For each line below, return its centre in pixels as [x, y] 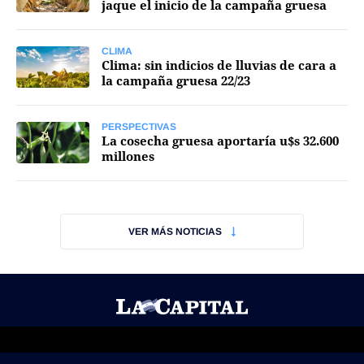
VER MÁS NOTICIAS [175, 232]
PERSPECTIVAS [139, 127]
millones [128, 156]
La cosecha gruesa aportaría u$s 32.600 [220, 141]
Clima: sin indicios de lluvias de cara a [219, 65]
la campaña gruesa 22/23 [176, 80]
